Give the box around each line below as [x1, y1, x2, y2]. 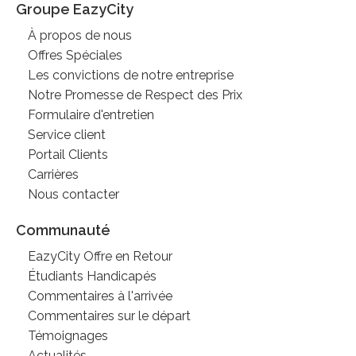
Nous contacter [28, 186, 119, 202]
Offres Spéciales [28, 47, 122, 63]
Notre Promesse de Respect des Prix [28, 87, 242, 103]
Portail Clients [28, 146, 108, 162]
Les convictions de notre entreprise [28, 67, 234, 83]
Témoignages [28, 327, 108, 343]
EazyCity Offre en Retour [28, 248, 172, 264]
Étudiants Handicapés [28, 268, 157, 284]
